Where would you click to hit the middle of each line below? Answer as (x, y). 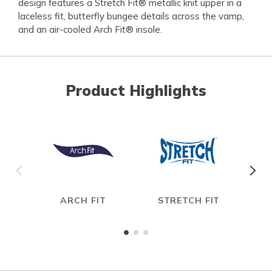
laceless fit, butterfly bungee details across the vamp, (131, 16)
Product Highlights (136, 91)
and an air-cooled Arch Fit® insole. (90, 30)
